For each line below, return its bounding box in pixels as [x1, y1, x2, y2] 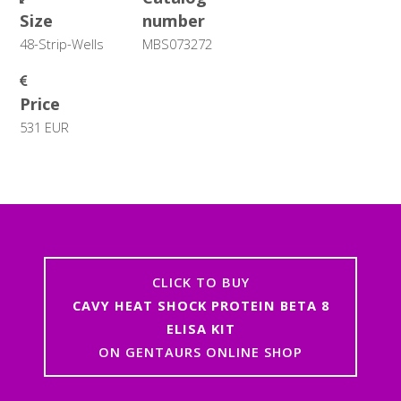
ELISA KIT [166, 320, 235, 338]
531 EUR [20, 117, 70, 136]
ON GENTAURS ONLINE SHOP [98, 343, 303, 362]
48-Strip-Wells [20, 35, 105, 54]
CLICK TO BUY [151, 273, 250, 292]
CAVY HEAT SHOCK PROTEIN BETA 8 [72, 296, 329, 315]
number [142, 9, 206, 32]
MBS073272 [142, 35, 213, 54]
